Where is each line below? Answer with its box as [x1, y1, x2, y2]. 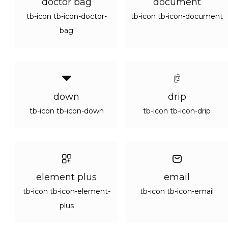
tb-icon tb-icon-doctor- [26, 12, 107, 21]
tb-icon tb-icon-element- [22, 187, 110, 196]
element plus [36, 172, 97, 183]
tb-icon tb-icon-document [131, 12, 223, 21]
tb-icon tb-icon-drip [143, 106, 211, 116]
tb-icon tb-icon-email [140, 187, 214, 196]
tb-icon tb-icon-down [29, 106, 104, 116]
